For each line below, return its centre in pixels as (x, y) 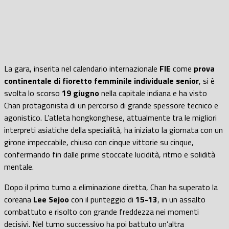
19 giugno (82, 93)
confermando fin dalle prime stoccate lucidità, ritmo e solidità (110, 154)
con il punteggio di (102, 199)
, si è (207, 81)
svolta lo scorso (33, 93)
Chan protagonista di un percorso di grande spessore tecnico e (111, 105)
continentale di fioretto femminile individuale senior (101, 81)
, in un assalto (181, 199)
